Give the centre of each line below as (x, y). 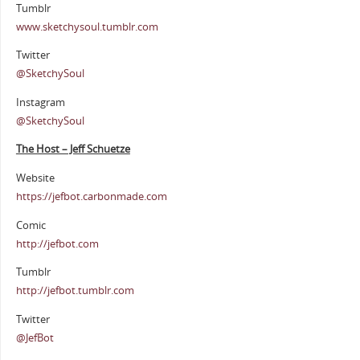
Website (35, 178)
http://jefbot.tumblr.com (75, 291)
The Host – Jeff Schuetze (73, 149)
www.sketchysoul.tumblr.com (87, 27)
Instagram (40, 102)
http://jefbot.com (57, 243)
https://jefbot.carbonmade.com (91, 197)
